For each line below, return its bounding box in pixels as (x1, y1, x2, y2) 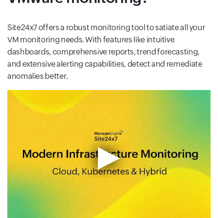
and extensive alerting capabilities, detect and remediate (7, 59, 202, 69)
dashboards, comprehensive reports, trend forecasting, (7, 47, 200, 56)
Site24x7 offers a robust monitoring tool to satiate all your (7, 22, 205, 32)
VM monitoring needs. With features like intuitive (7, 35, 175, 44)
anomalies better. (7, 71, 68, 81)
